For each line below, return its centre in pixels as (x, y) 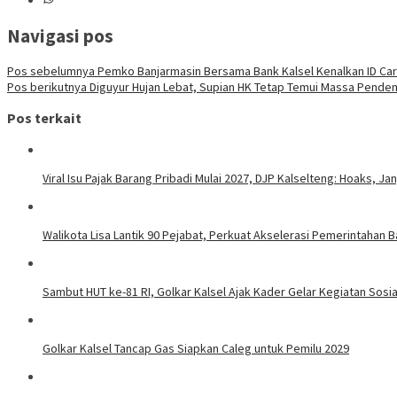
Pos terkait (44, 118)
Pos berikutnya (47, 87)
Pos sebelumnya (51, 71)
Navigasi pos (60, 35)
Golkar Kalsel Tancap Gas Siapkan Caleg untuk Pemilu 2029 (196, 348)
